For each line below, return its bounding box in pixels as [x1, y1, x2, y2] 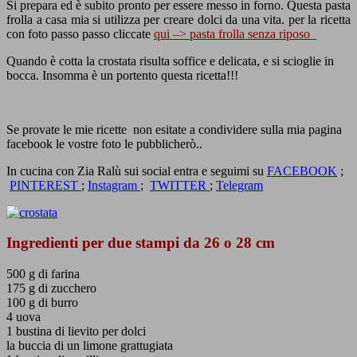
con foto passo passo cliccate [6, 26, 154, 41]
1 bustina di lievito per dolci [6, 324, 146, 339]
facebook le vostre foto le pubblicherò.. [6, 136, 202, 151]
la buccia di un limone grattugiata [6, 339, 173, 353]
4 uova [6, 310, 41, 324]
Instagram [88, 178, 140, 192]
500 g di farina [6, 267, 80, 281]
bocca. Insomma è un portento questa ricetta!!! [6, 68, 238, 82]
